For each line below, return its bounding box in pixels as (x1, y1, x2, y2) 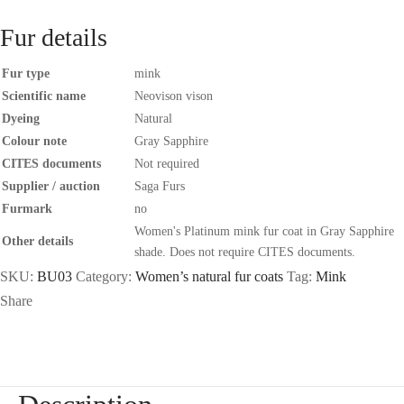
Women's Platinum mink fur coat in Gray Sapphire (134, 224, 394, 238)
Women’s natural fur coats (135, 268, 283, 284)
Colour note (2, 133, 67, 148)
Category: (76, 268, 135, 284)
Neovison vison (134, 88, 213, 103)
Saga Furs (134, 179, 185, 193)
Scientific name (2, 88, 86, 103)
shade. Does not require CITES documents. (134, 244, 355, 259)
